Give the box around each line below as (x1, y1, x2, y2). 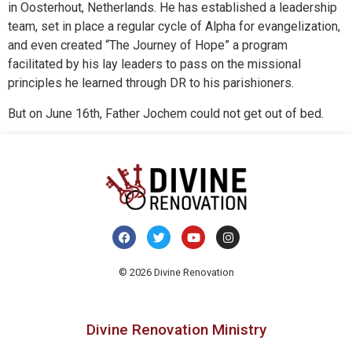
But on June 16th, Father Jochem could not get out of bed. (8, 105, 330, 121)
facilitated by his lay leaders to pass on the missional (8, 57, 301, 72)
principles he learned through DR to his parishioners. (8, 75, 294, 91)
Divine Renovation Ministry (86, 321, 266, 339)
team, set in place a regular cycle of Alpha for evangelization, (8, 19, 340, 35)
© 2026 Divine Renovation (118, 266, 234, 278)
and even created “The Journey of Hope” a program (8, 38, 288, 53)
